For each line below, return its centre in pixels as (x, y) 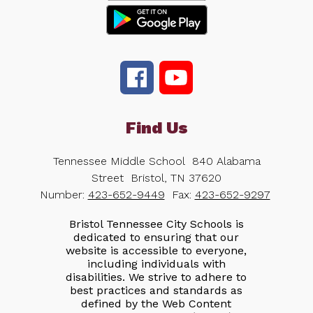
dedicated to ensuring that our (156, 238)
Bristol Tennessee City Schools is (156, 224)
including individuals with (156, 264)
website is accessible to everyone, (156, 251)
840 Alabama (226, 161)
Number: (64, 195)
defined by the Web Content (156, 304)
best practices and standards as (156, 291)
